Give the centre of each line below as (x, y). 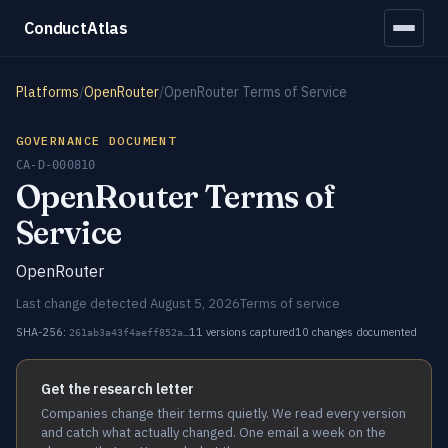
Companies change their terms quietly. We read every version (223, 413)
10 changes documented (356, 332)
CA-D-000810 (56, 165)
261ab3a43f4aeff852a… (129, 332)
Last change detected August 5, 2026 (128, 303)
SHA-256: (42, 332)
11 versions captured (242, 332)
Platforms (47, 92)
